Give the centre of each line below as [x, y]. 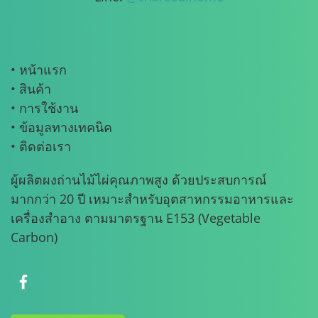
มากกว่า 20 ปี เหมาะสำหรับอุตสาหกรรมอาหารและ [152, 199]
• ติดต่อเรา [41, 146]
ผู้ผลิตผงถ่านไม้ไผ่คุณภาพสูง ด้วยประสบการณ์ [139, 180]
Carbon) [34, 237]
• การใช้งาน [44, 108]
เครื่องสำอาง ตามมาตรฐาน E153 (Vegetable [136, 218]
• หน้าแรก [39, 70]
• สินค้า [31, 89]
